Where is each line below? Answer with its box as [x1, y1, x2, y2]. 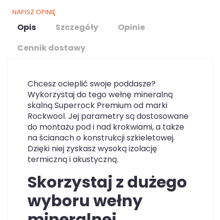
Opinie [118, 22, 145, 33]
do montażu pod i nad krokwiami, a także [27, 121, 184, 133]
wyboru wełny [27, 190, 142, 212]
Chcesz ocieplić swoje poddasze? [27, 78, 156, 89]
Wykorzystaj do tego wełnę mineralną [27, 89, 173, 100]
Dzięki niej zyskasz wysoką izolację [27, 143, 157, 154]
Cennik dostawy [17, 42, 85, 54]
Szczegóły [55, 22, 98, 33]
